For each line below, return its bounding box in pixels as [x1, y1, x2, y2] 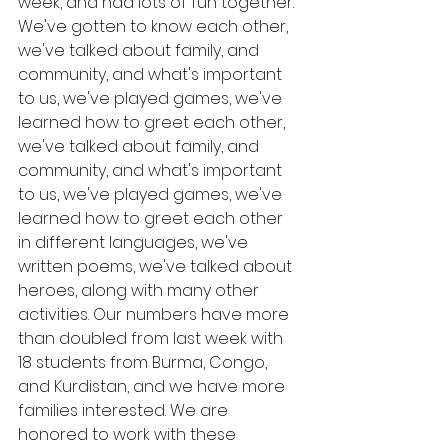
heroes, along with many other [18, 279, 263, 303]
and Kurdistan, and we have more [18, 375, 289, 399]
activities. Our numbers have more [18, 303, 293, 327]
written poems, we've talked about [18, 255, 296, 279]
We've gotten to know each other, [18, 15, 292, 39]
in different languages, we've [18, 231, 252, 255]
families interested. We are [18, 399, 232, 423]
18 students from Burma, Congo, [18, 351, 271, 375]
